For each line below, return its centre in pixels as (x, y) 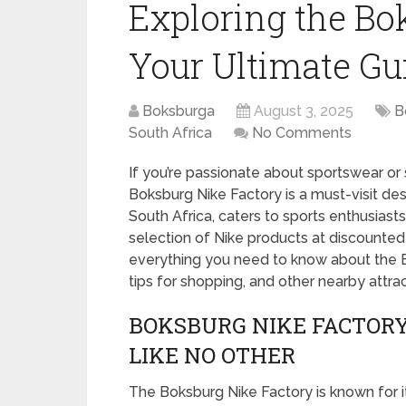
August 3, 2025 (304, 111)
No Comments (302, 133)
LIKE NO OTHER (212, 355)
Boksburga (179, 111)
